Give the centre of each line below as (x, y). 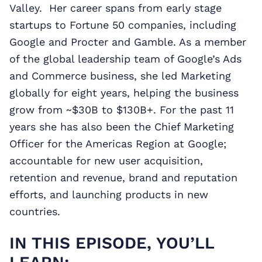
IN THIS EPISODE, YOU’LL (112, 243)
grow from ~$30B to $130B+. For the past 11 (122, 109)
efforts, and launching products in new (109, 194)
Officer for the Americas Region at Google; (118, 143)
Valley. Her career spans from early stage (116, 8)
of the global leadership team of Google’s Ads (125, 58)
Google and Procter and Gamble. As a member (128, 42)
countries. (35, 211)
